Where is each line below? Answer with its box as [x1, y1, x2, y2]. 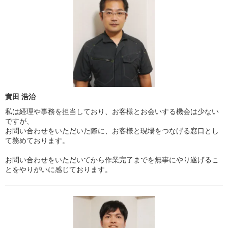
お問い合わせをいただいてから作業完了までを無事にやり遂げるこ [5, 155, 219, 164]
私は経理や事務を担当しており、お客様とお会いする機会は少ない [5, 107, 219, 116]
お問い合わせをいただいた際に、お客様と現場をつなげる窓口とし [5, 126, 219, 135]
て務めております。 [5, 136, 69, 145]
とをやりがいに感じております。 [5, 165, 112, 174]
